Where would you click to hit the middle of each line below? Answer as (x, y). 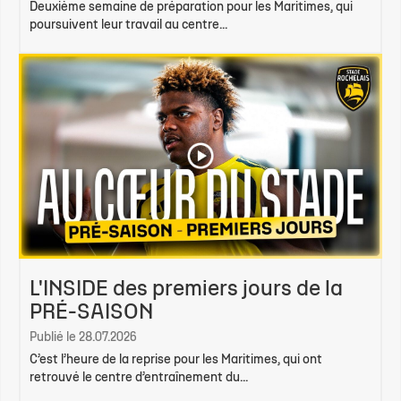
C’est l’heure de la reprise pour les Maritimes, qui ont (176, 360)
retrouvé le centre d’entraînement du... (139, 378)
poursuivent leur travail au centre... (128, 26)
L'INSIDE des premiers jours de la (186, 290)
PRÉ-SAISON (91, 313)
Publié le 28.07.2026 (83, 337)
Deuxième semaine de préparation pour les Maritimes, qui (191, 8)
